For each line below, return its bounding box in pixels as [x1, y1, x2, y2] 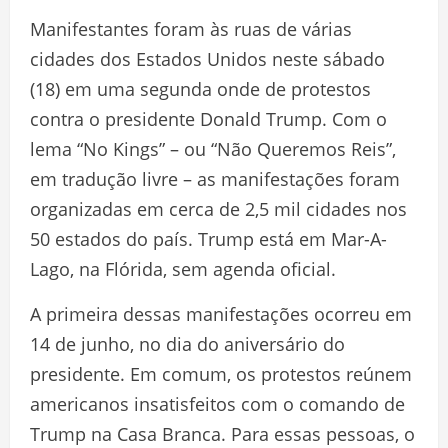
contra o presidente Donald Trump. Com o [30, 107, 387, 132]
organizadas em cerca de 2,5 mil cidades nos [30, 197, 407, 222]
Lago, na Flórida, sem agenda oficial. [30, 257, 336, 282]
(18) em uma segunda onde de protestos [30, 77, 371, 102]
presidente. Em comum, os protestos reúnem [30, 362, 412, 387]
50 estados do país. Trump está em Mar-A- [30, 227, 387, 252]
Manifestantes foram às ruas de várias [30, 17, 352, 42]
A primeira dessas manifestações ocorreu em [30, 302, 412, 327]
